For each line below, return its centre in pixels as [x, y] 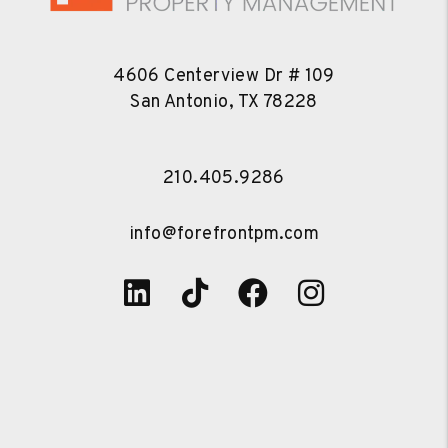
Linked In [211, 296]
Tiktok [250, 296]
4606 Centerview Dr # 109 [224, 77]
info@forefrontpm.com [224, 235]
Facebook [332, 296]
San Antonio [179, 103]
